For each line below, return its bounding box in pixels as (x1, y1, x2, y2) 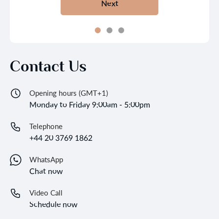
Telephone (29, 121, 63, 131)
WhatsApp (29, 154, 63, 164)
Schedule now (29, 198, 78, 209)
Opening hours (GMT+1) (29, 88, 108, 98)
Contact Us (10, 57, 87, 75)
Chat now (29, 165, 63, 176)
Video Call (29, 187, 63, 197)
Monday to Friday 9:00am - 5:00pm (29, 99, 150, 109)
